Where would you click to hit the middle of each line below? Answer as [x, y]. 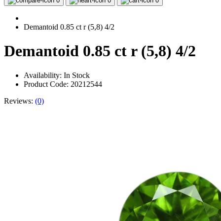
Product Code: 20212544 [63, 84]
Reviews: [19, 101]
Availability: [44, 75]
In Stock [77, 75]
